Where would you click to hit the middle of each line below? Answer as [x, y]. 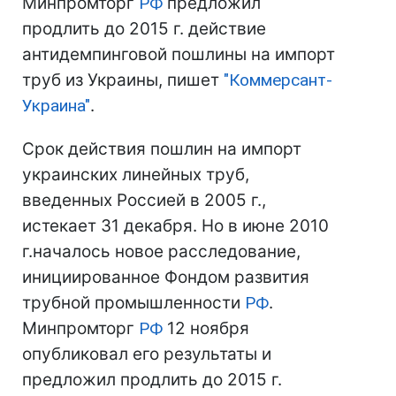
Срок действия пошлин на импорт [162, 149]
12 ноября [206, 328]
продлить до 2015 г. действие [144, 29]
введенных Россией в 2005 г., [144, 200]
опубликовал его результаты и [147, 354]
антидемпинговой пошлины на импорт [179, 54]
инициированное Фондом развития [166, 277]
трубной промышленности [133, 303]
